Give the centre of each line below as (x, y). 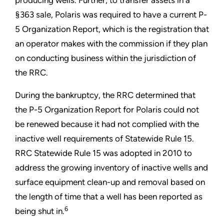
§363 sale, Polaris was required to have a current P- (111, 15)
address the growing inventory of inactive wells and (111, 168)
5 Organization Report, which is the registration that (112, 29)
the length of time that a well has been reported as (109, 197)
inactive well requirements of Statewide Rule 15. (104, 139)
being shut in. (40, 211)
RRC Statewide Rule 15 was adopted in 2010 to (103, 153)
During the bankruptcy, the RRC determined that (105, 95)
